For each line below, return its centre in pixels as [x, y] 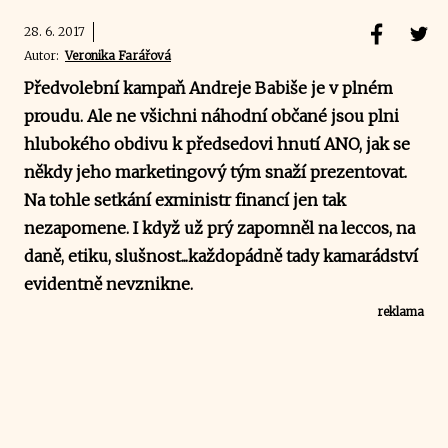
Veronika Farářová [118, 55]
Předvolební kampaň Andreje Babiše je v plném [208, 87]
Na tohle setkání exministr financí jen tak [185, 199]
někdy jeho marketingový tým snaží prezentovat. [215, 171]
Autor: [44, 55]
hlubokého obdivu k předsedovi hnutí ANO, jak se [217, 143]
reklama [400, 311]
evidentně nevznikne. [110, 283]
